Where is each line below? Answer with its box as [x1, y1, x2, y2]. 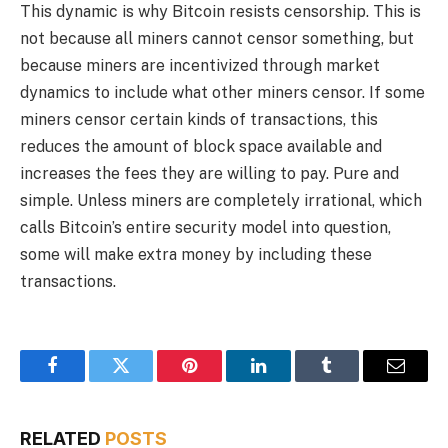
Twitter [119, 371, 172, 390]
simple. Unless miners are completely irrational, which [20, 191, 422, 211]
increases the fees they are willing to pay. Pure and [20, 164, 399, 184]
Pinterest [188, 371, 252, 390]
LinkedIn [256, 371, 323, 390]
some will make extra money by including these [20, 245, 372, 265]
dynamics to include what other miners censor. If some [20, 83, 425, 103]
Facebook [50, 371, 121, 390]
